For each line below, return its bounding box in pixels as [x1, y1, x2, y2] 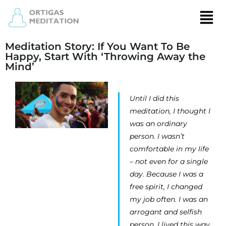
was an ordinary [130, 119, 187, 129]
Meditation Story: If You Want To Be [5, 40, 190, 53]
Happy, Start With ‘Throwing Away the [5, 50, 205, 63]
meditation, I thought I [130, 106, 210, 116]
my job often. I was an [130, 195, 208, 204]
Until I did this [130, 94, 179, 103]
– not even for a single [130, 157, 208, 166]
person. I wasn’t [130, 132, 185, 141]
